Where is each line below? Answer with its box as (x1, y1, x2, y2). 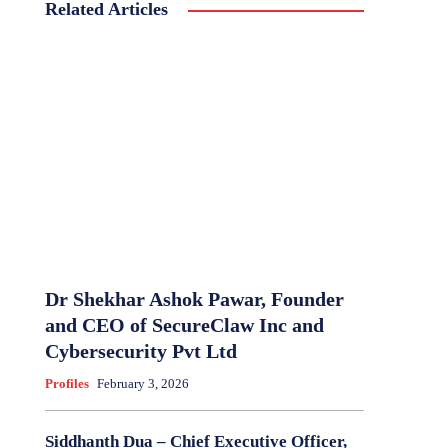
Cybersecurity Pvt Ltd (44, 340, 237, 363)
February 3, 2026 (96, 376, 189, 392)
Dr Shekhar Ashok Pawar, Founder (44, 288, 344, 311)
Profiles (44, 376, 89, 392)
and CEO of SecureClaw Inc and (44, 314, 324, 337)
